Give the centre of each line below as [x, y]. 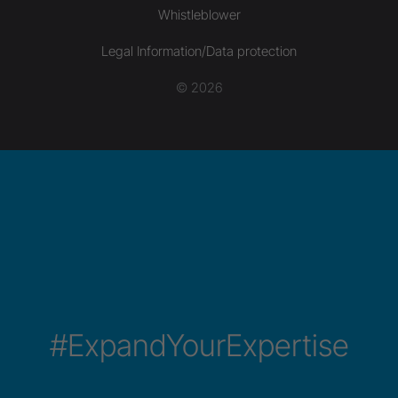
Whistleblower [199, 14]
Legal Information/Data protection [199, 51]
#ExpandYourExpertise [199, 345]
